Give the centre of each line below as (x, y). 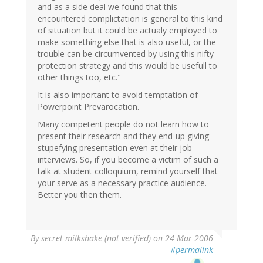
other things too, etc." (79, 77)
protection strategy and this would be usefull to (127, 66)
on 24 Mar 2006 (182, 238)
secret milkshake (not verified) (96, 238)
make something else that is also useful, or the (127, 42)
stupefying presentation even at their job (115, 148)
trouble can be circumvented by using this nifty (126, 54)
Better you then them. (80, 195)
